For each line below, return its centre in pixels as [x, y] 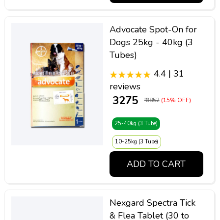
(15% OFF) [176, 100]
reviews [125, 87]
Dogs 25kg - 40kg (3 [151, 42]
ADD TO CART [156, 164]
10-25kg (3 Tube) [136, 142]
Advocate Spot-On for [153, 29]
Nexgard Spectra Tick [152, 203]
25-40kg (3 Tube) [136, 124]
